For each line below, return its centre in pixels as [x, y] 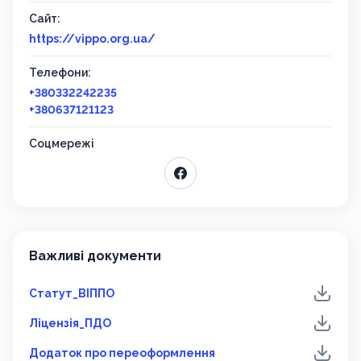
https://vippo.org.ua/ [92, 39]
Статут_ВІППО [72, 294]
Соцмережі [62, 144]
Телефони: [60, 73]
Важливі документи [95, 256]
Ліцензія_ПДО [70, 324]
